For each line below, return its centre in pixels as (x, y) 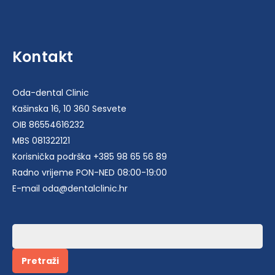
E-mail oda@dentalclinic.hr (70, 189)
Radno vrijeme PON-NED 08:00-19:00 (90, 173)
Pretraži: (28, 232)
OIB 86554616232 (48, 125)
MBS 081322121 (41, 141)
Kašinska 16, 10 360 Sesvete (69, 109)
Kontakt (43, 57)
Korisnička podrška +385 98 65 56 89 (90, 157)
